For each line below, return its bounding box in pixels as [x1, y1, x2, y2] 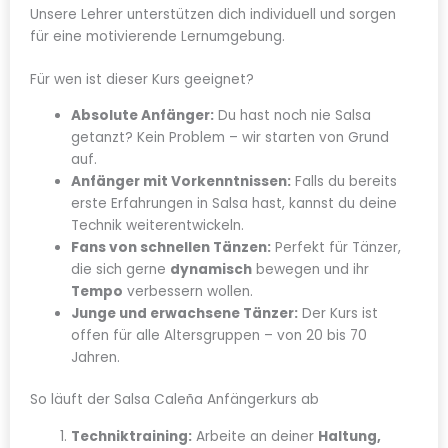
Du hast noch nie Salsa [214, 105, 372, 125]
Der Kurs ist [298, 303, 379, 323]
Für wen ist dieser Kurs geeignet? [30, 69, 254, 89]
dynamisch [170, 259, 253, 279]
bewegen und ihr [252, 259, 370, 279]
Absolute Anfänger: [71, 105, 215, 125]
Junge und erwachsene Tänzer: [71, 303, 299, 323]
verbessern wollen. [123, 281, 254, 301]
